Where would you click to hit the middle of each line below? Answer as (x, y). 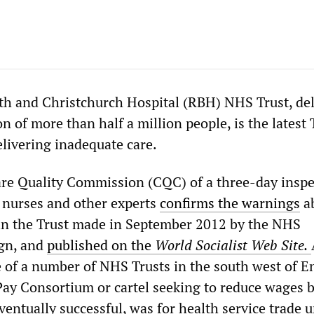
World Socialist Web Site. (231, 245)
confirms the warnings (230, 203)
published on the (101, 245)
